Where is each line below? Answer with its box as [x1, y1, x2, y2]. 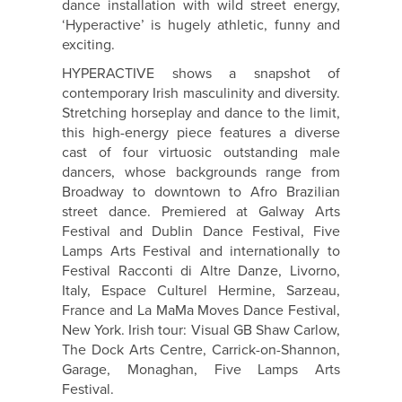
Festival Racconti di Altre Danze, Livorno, [62, 262, 340, 281]
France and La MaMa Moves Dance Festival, [62, 301, 340, 320]
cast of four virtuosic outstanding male [62, 144, 340, 162]
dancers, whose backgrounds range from [62, 163, 340, 182]
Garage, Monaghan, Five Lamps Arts [62, 361, 340, 380]
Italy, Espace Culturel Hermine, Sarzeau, [62, 282, 340, 301]
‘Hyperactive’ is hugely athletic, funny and [62, 16, 340, 35]
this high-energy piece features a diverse [62, 124, 340, 143]
